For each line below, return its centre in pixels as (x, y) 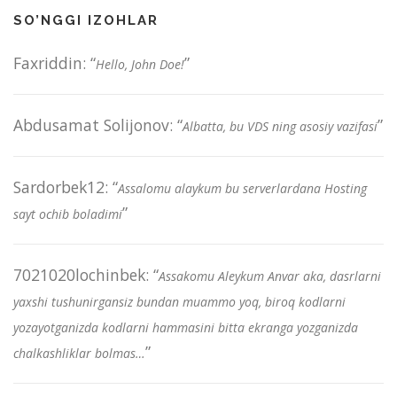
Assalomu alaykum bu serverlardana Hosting (242, 188)
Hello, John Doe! (140, 64)
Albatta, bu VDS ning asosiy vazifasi (280, 126)
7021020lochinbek (79, 274)
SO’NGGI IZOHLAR (86, 20)
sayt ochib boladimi (68, 214)
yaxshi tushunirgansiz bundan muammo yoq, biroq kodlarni (179, 301)
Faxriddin (48, 62)
